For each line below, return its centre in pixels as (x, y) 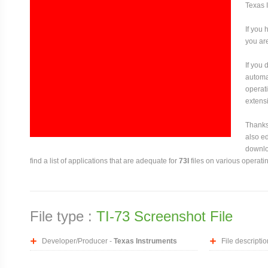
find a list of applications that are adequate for (104, 161)
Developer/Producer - (78, 241)
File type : (63, 216)
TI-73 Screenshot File (165, 216)
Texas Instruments (145, 241)
